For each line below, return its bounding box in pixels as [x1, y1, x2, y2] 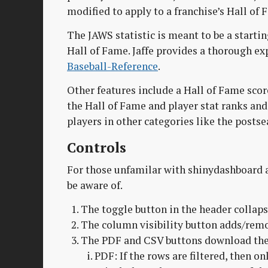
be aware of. [67, 178, 123, 193]
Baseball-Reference [67, 59, 158, 73]
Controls [67, 138, 126, 157]
